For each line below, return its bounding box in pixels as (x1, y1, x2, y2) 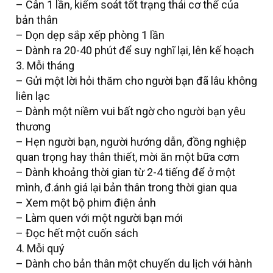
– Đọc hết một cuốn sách (16, 227, 138, 240)
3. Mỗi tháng (16, 59, 74, 73)
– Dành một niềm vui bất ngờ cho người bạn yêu (16, 105, 246, 118)
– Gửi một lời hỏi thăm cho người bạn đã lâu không (16, 74, 257, 88)
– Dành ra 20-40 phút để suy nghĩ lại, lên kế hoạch (16, 44, 254, 57)
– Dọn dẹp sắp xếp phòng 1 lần (16, 29, 165, 42)
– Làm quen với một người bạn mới (16, 211, 183, 225)
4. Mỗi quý (16, 242, 65, 255)
